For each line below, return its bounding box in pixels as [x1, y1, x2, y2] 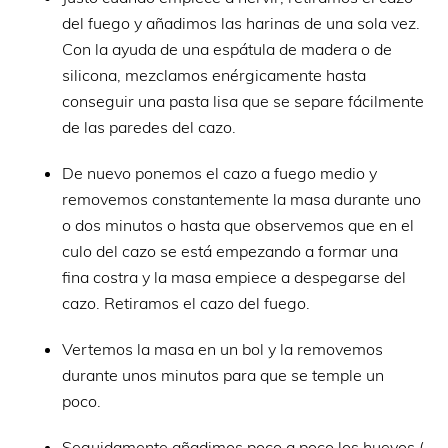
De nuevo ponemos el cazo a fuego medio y [62, 162, 378, 183]
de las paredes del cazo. [62, 116, 237, 137]
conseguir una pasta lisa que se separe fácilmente [62, 90, 425, 111]
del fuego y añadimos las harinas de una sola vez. [62, 12, 421, 33]
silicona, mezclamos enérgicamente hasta [62, 64, 367, 85]
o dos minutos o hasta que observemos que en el [62, 214, 415, 235]
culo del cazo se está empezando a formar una [62, 240, 399, 261]
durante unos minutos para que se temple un [62, 364, 385, 385]
